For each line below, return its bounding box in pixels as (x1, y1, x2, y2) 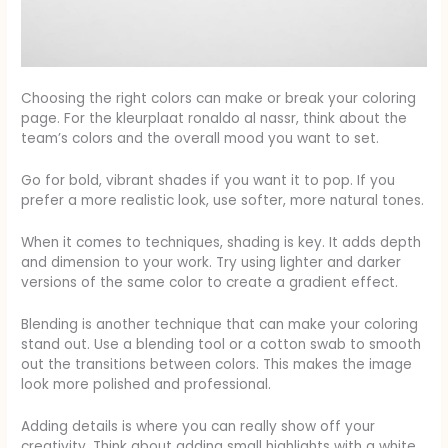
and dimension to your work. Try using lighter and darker (21, 253, 402, 273)
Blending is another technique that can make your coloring (21, 314, 419, 334)
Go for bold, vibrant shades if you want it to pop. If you (21, 171, 396, 191)
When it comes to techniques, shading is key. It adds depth (21, 233, 422, 253)
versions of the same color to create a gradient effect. (21, 273, 399, 293)
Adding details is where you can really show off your (21, 416, 376, 436)
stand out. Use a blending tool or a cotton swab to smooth (21, 334, 422, 354)
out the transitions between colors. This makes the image (21, 354, 413, 374)
